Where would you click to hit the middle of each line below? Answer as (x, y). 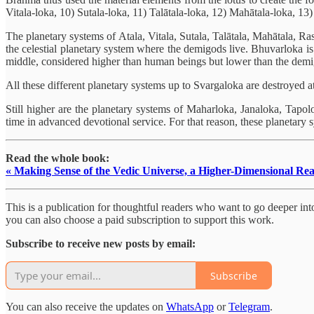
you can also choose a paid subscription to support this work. (140, 220)
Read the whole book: (57, 158)
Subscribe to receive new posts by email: (101, 244)
